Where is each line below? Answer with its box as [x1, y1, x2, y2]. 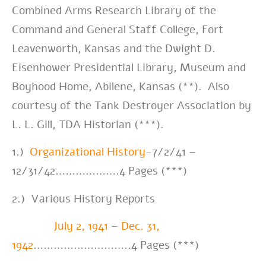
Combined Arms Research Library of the [12, 2, 216, 18]
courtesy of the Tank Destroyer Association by [12, 97, 251, 113]
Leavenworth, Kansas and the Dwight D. [12, 40, 216, 56]
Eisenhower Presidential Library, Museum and [12, 59, 246, 75]
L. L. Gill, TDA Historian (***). [12, 116, 164, 132]
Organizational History [30, 144, 145, 160]
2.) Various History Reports [12, 191, 155, 207]
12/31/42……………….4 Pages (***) [12, 163, 187, 179]
